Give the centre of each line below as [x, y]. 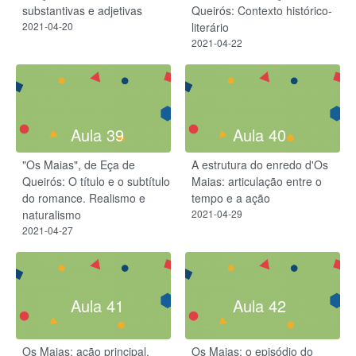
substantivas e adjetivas [82, 10]
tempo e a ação [231, 197]
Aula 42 [259, 305]
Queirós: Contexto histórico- [262, 10]
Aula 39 [97, 134]
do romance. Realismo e [84, 197]
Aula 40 [259, 134]
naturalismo [52, 214]
